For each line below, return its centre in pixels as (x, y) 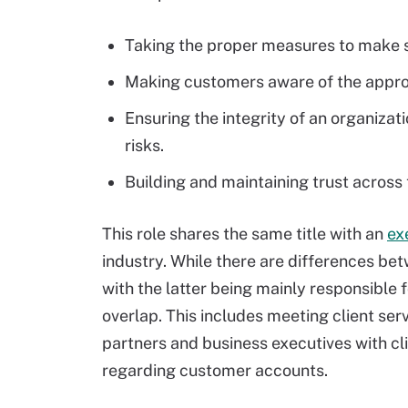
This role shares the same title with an (245, 234)
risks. (144, 145)
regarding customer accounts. (215, 370)
